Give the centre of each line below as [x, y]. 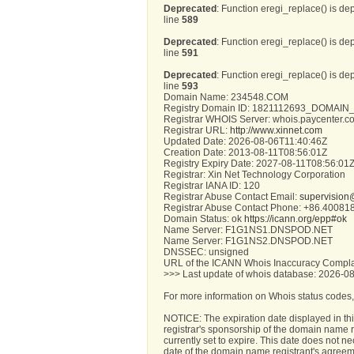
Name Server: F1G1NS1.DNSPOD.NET [249, 230]
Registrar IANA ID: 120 [212, 185]
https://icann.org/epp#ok [296, 218]
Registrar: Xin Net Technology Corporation [255, 174]
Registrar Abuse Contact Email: [232, 196]
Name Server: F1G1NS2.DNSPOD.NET [249, 241]
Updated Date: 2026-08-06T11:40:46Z [246, 141]
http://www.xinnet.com [277, 130]
